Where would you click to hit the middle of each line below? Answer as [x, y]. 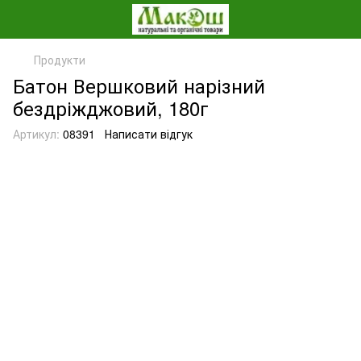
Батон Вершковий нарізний [139, 85]
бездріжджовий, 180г [111, 108]
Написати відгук [149, 134]
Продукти [60, 60]
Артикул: [36, 134]
